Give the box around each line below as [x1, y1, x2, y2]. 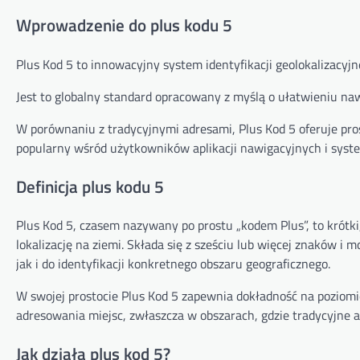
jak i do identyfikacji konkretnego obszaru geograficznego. [16, 254, 330, 274]
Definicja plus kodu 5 [16, 173, 164, 199]
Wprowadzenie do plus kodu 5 [16, 11, 232, 38]
